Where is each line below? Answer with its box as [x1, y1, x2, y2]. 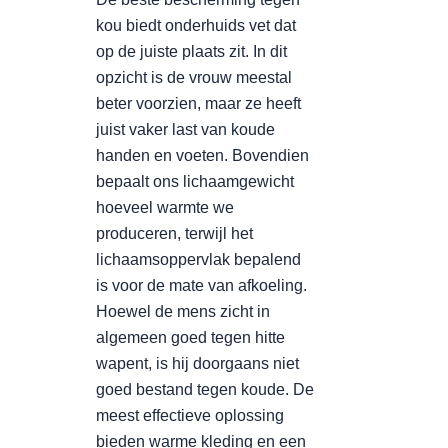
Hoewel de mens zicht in [96, 303, 270, 320]
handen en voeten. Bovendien [96, 147, 309, 164]
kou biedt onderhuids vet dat [96, 17, 296, 34]
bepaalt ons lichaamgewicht [96, 173, 294, 190]
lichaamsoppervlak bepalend [96, 251, 301, 268]
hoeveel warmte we [96, 199, 234, 216]
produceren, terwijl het [96, 225, 253, 242]
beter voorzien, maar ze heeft [96, 95, 301, 112]
